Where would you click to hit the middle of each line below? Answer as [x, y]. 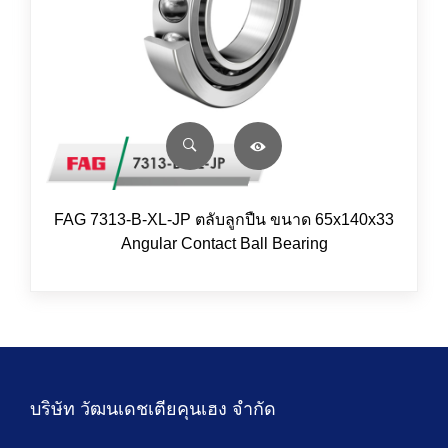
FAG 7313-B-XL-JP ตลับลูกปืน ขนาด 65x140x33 [224, 219]
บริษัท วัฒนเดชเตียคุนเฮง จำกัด [153, 409]
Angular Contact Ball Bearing [224, 243]
